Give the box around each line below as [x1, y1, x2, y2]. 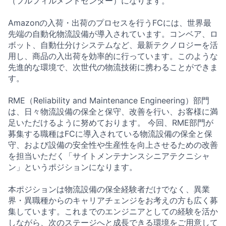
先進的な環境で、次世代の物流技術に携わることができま [8, 62, 218, 73]
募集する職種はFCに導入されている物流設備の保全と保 [8, 129, 212, 139]
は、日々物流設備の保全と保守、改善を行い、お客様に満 [8, 106, 218, 117]
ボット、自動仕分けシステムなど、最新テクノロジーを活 [8, 40, 218, 50]
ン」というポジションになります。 [8, 162, 137, 173]
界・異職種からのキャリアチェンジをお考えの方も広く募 [8, 195, 218, 206]
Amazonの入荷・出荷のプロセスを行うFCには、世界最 [8, 18, 211, 28]
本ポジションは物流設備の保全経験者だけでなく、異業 [8, 184, 210, 195]
